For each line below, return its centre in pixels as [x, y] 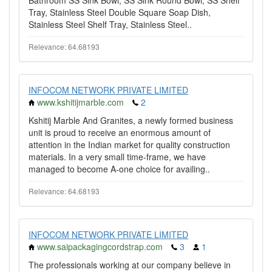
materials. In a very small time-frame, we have [117, 157]
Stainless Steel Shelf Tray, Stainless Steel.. [110, 24]
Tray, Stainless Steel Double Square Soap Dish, [120, 12]
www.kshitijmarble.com [80, 102]
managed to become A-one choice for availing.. [119, 169]
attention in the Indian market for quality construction [129, 144]
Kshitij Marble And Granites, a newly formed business [131, 120]
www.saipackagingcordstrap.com [100, 246]
